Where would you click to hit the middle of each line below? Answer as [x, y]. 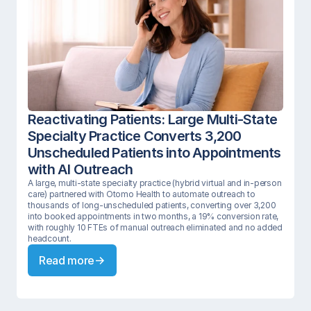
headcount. [50, 238]
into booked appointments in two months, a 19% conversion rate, [153, 216]
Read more [67, 260]
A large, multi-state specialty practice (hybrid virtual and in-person [155, 183]
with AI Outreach [82, 169]
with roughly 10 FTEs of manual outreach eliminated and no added [155, 227]
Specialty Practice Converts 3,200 [135, 136]
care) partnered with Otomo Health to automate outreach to [142, 194]
